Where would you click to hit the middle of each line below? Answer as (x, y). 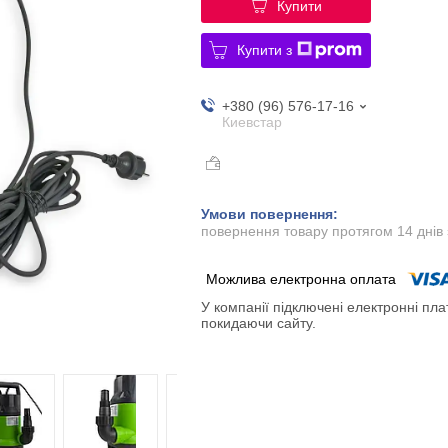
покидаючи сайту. (258, 323)
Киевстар (251, 121)
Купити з (265, 49)
